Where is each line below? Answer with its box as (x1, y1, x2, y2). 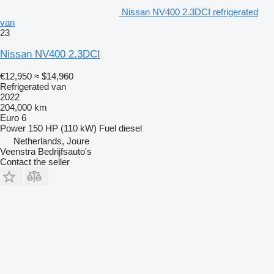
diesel (119, 123, 142, 134)
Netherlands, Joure (13, 136, 89, 147)
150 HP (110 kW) (28, 123, 97, 134)
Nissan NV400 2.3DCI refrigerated (122, 7, 258, 18)
